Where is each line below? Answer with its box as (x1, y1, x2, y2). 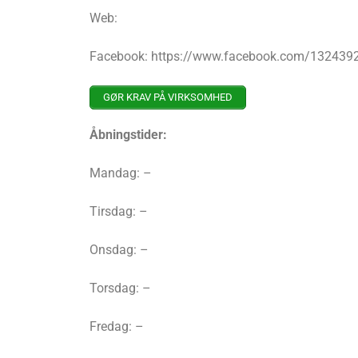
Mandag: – (89, 165, 152, 181)
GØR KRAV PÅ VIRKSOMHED (103, 91, 233, 104)
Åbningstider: (89, 127, 167, 143)
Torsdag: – (89, 280, 151, 296)
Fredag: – (89, 319, 144, 335)
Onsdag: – (89, 242, 149, 258)
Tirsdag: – (89, 204, 148, 220)
